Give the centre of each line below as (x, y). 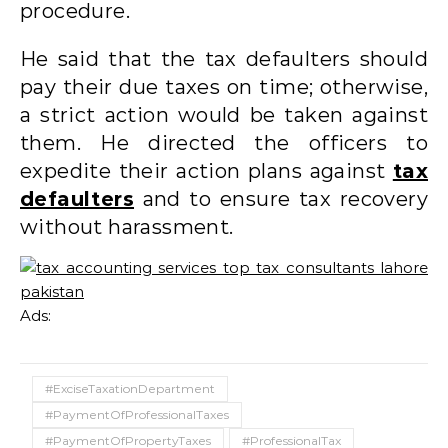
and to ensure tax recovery (281, 198)
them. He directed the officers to (224, 142)
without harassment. (127, 226)
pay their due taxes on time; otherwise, (224, 86)
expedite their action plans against (206, 170)
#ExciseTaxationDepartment (130, 388)
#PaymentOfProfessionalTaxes (137, 414)
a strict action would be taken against (224, 114)
